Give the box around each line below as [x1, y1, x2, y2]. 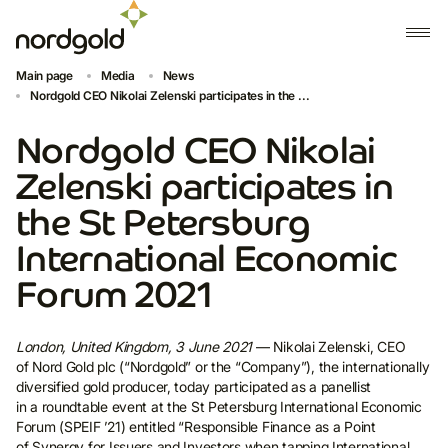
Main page [16, 68, 73, 83]
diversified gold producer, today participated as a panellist [16, 378, 372, 395]
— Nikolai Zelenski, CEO [252, 338, 406, 355]
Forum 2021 [16, 274, 213, 315]
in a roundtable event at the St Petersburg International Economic [16, 398, 422, 415]
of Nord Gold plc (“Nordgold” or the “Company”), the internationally [16, 358, 430, 375]
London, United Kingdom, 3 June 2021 [16, 338, 253, 355]
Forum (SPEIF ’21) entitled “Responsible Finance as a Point [16, 418, 376, 435]
